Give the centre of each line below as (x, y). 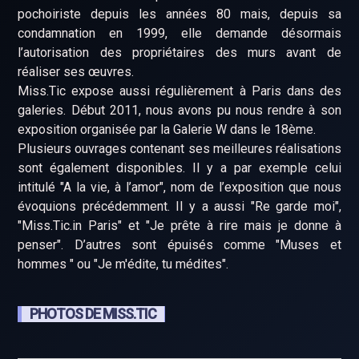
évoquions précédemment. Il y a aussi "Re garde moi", (179, 206)
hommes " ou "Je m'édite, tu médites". (123, 264)
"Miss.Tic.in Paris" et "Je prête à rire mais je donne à (179, 226)
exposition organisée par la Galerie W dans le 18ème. (167, 129)
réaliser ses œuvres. (76, 72)
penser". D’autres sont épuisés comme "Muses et (179, 245)
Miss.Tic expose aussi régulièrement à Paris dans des (179, 91)
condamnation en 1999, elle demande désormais (179, 33)
